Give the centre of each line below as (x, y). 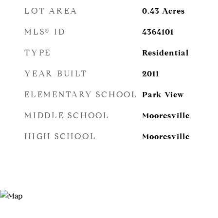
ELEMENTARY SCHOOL (81, 95)
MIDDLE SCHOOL (67, 116)
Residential (165, 53)
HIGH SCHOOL (61, 136)
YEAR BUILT (56, 74)
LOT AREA (51, 11)
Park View (163, 95)
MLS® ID (45, 32)
